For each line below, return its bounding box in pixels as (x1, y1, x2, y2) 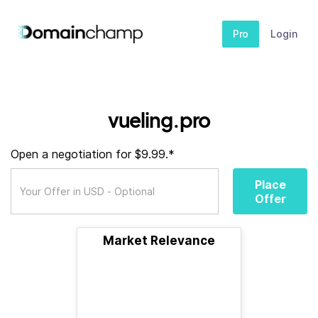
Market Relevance (103, 234, 215, 248)
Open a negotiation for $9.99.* (11, 147, 175, 161)
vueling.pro (107, 107, 211, 132)
